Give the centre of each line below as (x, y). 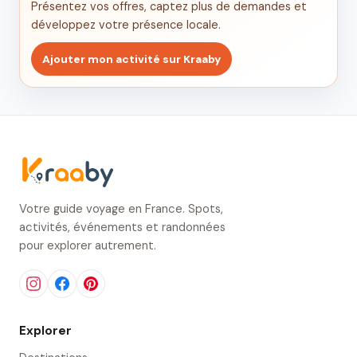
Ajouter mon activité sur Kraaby (131, 59)
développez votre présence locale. (126, 25)
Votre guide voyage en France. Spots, (121, 209)
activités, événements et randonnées (122, 228)
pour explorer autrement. (88, 246)
